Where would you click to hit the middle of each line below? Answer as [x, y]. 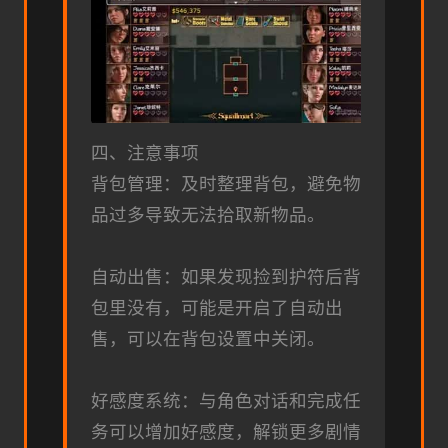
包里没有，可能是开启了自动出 [217, 308]
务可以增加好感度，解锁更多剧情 [226, 432]
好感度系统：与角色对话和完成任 [226, 401]
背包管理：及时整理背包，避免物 [226, 184]
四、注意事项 [145, 153]
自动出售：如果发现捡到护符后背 [226, 277]
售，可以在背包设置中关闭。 [208, 339]
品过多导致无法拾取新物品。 [208, 215]
